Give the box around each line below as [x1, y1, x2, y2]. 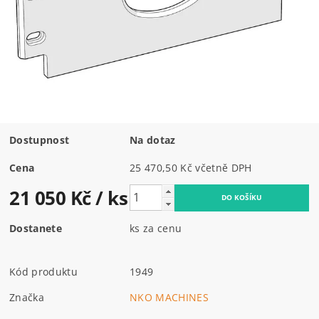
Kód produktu [9, 264, 78, 278]
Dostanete [9, 221, 62, 235]
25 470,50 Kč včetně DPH [195, 160, 252, 174]
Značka [9, 290, 45, 304]
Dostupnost [9, 132, 70, 147]
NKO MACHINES [130, 290, 209, 304]
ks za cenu [130, 221, 182, 235]
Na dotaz [130, 132, 176, 147]
